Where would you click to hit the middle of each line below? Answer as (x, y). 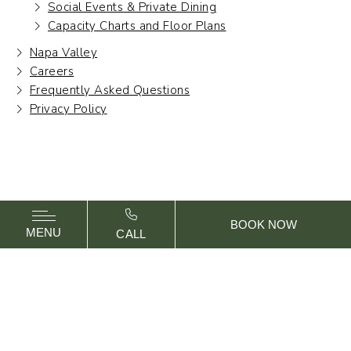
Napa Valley (64, 52)
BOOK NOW (263, 224)
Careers (52, 71)
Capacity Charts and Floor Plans (137, 25)
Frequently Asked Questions (110, 90)
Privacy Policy (69, 109)
